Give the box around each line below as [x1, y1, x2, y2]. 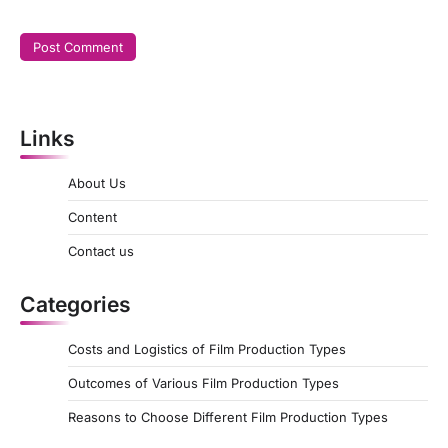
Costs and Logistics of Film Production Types [68, 340, 346, 357]
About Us [68, 174, 126, 191]
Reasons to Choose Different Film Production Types [68, 408, 388, 425]
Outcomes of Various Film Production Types [68, 374, 339, 391]
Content [68, 208, 117, 225]
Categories [20, 291, 131, 317]
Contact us [68, 242, 134, 259]
